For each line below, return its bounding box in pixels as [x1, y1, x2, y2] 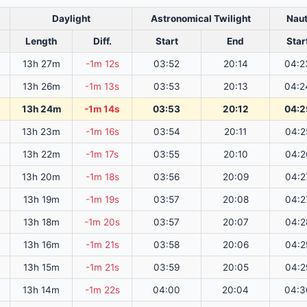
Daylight [51, 13, 90, 25]
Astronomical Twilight [151, 13, 251, 25]
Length [25, 36, 57, 47]
